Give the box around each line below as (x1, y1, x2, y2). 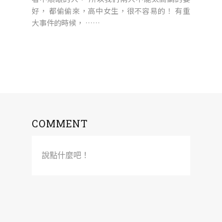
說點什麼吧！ (42, 151, 89, 160)
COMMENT (32, 117, 88, 130)
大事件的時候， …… (32, 17, 100, 28)
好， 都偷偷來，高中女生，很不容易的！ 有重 (32, 5, 190, 16)
